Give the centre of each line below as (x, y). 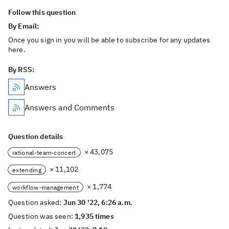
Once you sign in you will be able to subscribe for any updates (109, 40)
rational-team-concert (44, 152)
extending (27, 170)
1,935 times (94, 216)
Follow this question (42, 12)
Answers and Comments (70, 107)
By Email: (25, 26)
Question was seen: (42, 216)
